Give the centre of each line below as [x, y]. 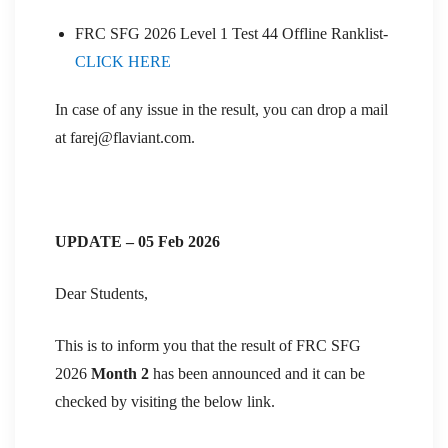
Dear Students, [101, 293]
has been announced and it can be [257, 373]
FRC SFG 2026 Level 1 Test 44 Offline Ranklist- [231, 33]
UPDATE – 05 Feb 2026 [137, 241]
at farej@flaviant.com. [125, 137]
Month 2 [120, 373]
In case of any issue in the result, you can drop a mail [221, 109]
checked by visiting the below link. [165, 401]
